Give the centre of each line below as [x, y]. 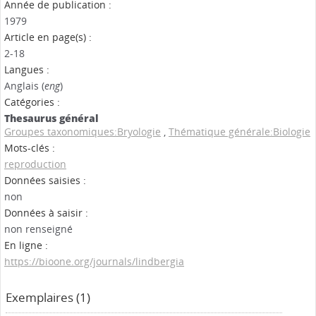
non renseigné [38, 229]
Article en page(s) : [48, 37]
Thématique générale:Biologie [239, 132]
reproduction [35, 164]
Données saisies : [45, 181]
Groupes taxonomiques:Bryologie [83, 132]
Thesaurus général [51, 119]
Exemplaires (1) [48, 298]
